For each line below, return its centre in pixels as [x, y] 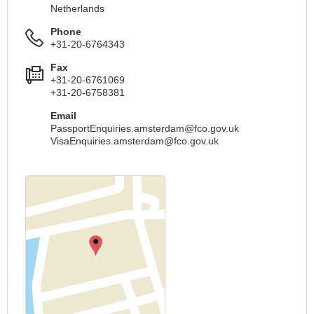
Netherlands [77, 8]
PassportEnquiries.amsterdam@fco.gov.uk [145, 128]
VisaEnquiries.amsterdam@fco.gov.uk [135, 141]
